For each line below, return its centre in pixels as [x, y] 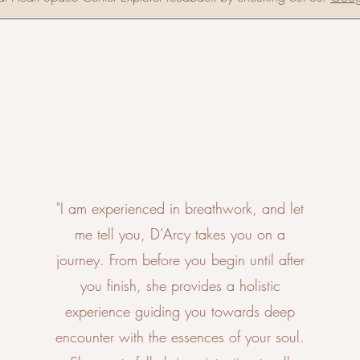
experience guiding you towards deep [180, 311]
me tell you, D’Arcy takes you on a [180, 234]
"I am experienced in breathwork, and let [180, 208]
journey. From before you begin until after [180, 260]
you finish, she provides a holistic [180, 285]
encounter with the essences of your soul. [180, 337]
